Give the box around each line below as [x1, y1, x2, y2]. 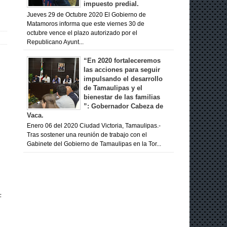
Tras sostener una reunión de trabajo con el [26, 132, 147, 138]
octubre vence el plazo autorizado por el [26, 29, 137, 36]
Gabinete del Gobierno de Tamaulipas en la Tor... [26, 141, 161, 147]
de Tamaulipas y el [84, 84, 142, 92]
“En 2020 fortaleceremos [84, 56, 161, 64]
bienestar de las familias [84, 93, 160, 101]
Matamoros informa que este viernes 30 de [26, 20, 144, 27]
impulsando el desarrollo [84, 74, 163, 83]
